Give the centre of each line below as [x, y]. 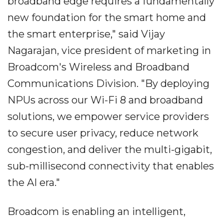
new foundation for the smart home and [107, 17]
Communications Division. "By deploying [108, 83]
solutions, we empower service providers [108, 116]
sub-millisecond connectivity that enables [111, 166]
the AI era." [34, 182]
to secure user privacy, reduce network [103, 133]
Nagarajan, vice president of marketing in [109, 50]
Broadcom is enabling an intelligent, [96, 211]
